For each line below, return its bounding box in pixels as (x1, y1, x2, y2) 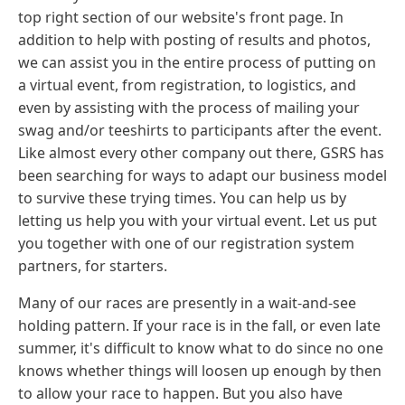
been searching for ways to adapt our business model (18, 165, 387, 185)
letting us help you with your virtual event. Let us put (18, 210, 377, 231)
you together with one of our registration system (18, 232, 354, 253)
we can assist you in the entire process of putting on (18, 52, 376, 72)
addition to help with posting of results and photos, (18, 29, 371, 50)
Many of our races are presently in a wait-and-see (18, 292, 356, 313)
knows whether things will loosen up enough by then (18, 360, 381, 381)
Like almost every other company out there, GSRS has (18, 142, 384, 163)
